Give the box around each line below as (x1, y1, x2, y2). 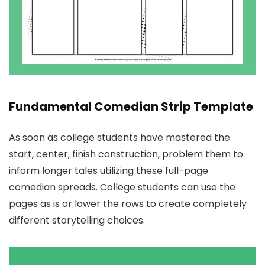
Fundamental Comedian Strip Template (9, 98, 253, 115)
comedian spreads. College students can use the (9, 180, 235, 194)
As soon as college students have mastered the (9, 130, 230, 144)
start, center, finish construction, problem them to (9, 147, 243, 161)
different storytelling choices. (9, 213, 145, 227)
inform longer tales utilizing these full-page (9, 163, 208, 177)
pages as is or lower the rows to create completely (9, 196, 247, 211)
